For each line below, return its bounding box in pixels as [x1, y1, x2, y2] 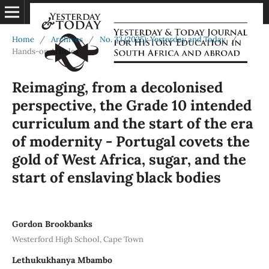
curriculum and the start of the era [11, 113, 253, 133]
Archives [50, 34, 83, 44]
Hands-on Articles [11, 46, 79, 56]
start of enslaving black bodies [11, 168, 221, 187]
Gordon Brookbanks [11, 218, 92, 229]
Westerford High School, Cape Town [11, 234, 144, 244]
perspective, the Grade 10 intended [11, 95, 252, 115]
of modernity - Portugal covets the [11, 131, 250, 151]
